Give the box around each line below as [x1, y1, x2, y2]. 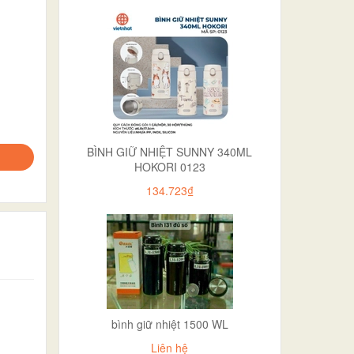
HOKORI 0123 [134, 158, 205, 175]
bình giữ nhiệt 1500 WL [111, 315, 228, 332]
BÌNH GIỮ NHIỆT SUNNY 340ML [87, 143, 253, 160]
